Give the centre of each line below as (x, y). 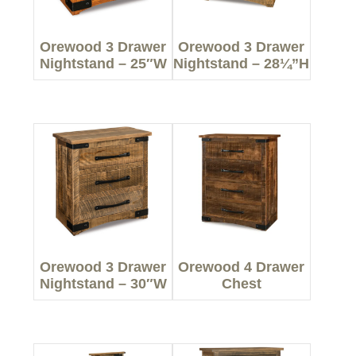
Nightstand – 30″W (103, 284)
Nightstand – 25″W (103, 63)
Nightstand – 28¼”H (242, 63)
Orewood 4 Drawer (242, 267)
